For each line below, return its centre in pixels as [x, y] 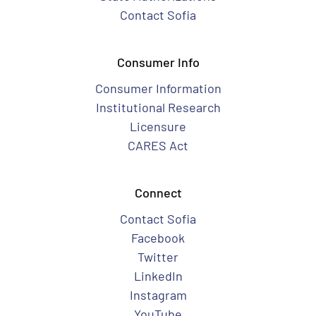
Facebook [158, 238]
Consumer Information [158, 88]
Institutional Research [158, 107]
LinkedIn [158, 276]
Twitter [158, 257]
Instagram [158, 295]
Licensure [158, 126]
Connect [158, 193]
